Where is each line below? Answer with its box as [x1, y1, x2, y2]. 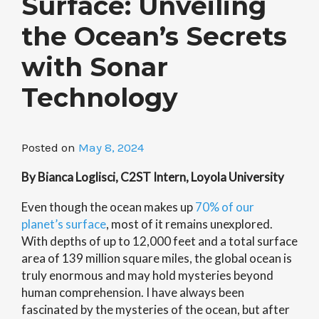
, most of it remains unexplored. [106, 216, 273, 231]
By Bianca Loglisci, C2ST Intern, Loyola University [21, 169, 284, 184]
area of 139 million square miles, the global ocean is [21, 251, 292, 266]
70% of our [195, 199, 254, 214]
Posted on [21, 140, 78, 155]
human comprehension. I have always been [21, 285, 244, 300]
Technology [21, 82, 178, 113]
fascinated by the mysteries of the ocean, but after [21, 302, 290, 317]
